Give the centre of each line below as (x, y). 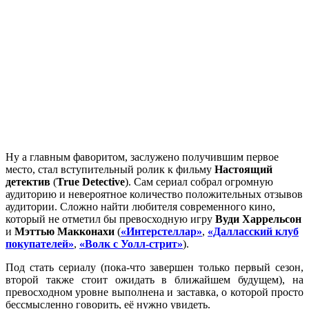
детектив (28, 181)
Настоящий (243, 169)
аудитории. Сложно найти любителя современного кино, (140, 206)
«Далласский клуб (253, 231)
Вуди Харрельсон (258, 219)
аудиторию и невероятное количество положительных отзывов (154, 194)
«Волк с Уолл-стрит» (131, 243)
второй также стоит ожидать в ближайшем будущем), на (154, 279)
